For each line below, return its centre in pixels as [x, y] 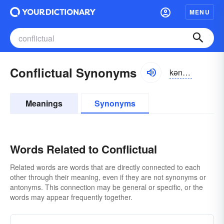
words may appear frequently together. [71, 197]
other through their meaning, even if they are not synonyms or [108, 177]
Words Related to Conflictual [83, 149]
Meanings [44, 103]
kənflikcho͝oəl [186, 72]
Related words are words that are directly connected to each [105, 167]
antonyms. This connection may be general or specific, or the [106, 187]
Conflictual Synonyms [73, 72]
